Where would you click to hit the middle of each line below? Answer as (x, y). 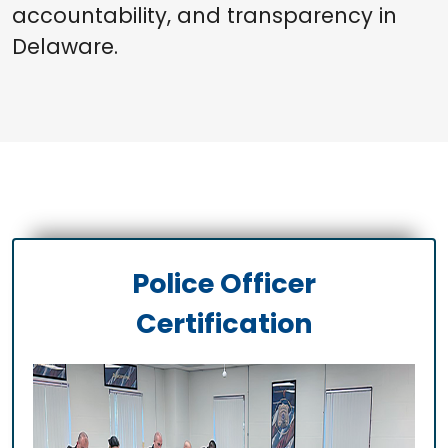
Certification (224, 323)
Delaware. (65, 46)
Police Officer (224, 283)
